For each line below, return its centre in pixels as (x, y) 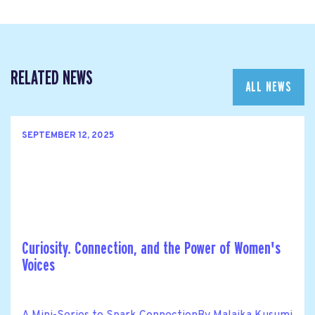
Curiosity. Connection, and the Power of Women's (151, 249)
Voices (38, 266)
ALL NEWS (269, 87)
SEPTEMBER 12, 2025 (68, 135)
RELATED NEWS (52, 78)
